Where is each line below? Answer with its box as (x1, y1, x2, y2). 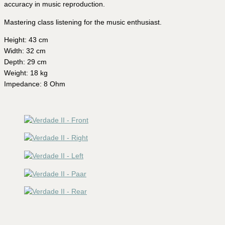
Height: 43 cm (4, 36, 48, 44)
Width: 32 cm (4, 47, 46, 55)
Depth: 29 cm (4, 58, 47, 66)
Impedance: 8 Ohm (4, 80, 65, 88)
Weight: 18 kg (4, 69, 48, 77)
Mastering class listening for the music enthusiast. (4, 18, 162, 26)
